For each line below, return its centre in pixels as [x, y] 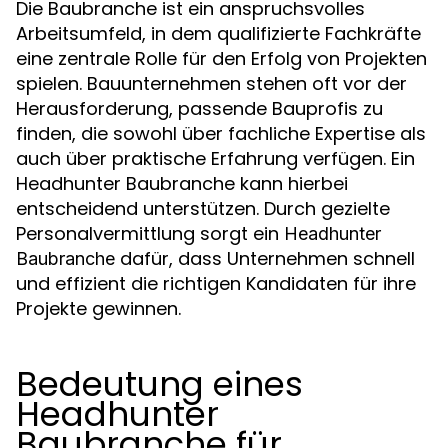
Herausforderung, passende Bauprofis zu [199, 108]
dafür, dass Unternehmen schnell [265, 258]
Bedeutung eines [159, 384]
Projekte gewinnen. [98, 308]
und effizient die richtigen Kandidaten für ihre [216, 283]
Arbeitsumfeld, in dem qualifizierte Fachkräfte [218, 33]
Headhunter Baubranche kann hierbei [182, 183]
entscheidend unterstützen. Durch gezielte [203, 208]
